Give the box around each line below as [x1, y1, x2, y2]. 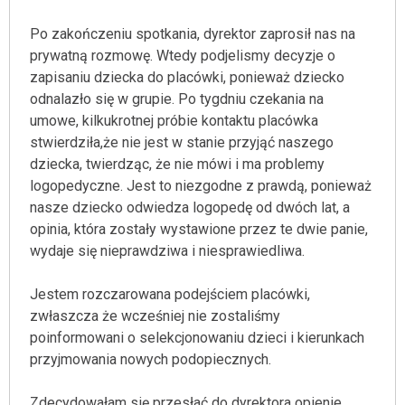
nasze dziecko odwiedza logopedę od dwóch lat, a [30, 199, 350, 216]
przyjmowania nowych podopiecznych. [30, 351, 271, 368]
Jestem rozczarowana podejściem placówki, [30, 286, 310, 303]
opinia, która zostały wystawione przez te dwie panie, [30, 221, 368, 238]
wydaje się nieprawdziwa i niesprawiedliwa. [30, 242, 305, 259]
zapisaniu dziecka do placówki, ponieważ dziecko [30, 69, 344, 86]
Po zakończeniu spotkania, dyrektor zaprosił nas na [30, 25, 355, 42]
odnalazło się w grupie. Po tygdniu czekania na [30, 90, 324, 108]
